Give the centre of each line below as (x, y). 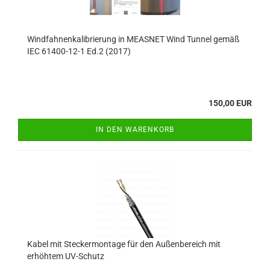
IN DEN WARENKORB (135, 130)
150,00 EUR (230, 103)
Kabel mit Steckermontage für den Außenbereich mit (124, 244)
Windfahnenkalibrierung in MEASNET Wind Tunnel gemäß (133, 39)
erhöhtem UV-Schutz (66, 256)
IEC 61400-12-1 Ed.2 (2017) (79, 51)
